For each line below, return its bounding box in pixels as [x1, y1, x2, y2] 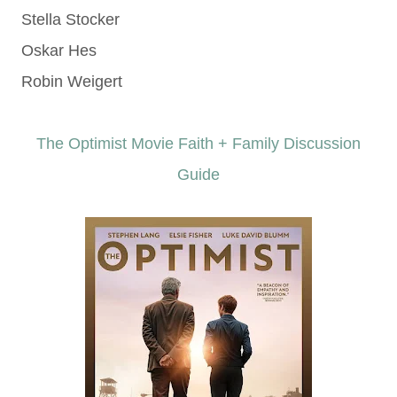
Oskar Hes [21, 42, 97, 59]
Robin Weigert [21, 73, 122, 90]
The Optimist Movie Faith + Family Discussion [36, 135, 361, 152]
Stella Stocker [21, 11, 120, 28]
